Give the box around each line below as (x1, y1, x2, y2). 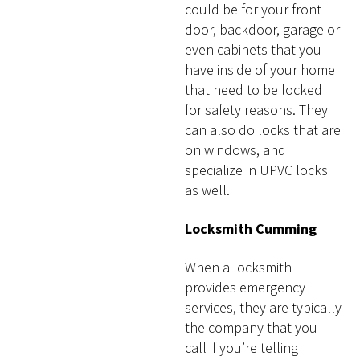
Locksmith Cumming (185, 219, 317, 238)
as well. (185, 180, 231, 199)
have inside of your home (185, 59, 336, 79)
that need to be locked (185, 80, 323, 99)
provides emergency (185, 278, 306, 297)
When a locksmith (185, 258, 292, 277)
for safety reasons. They (185, 100, 329, 119)
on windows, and (185, 140, 287, 159)
